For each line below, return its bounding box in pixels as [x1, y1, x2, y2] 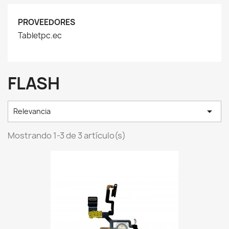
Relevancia [13, 106, 51, 116]
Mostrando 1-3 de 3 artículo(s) [8, 130, 126, 141]
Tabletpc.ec [18, 30, 62, 41]
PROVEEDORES [18, 17, 75, 28]
